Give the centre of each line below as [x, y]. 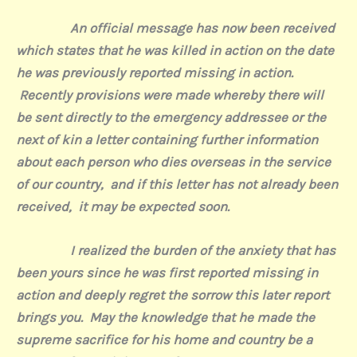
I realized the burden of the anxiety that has [190, 250]
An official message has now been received [202, 27]
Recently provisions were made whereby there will [170, 94]
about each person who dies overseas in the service [173, 161]
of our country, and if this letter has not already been [177, 184]
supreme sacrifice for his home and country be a [164, 339]
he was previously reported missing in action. [156, 72]
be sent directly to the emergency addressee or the [171, 117]
